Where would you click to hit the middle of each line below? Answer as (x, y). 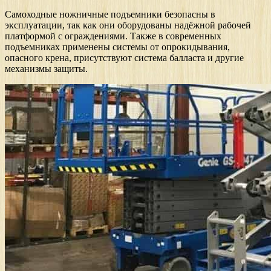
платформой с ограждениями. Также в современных (113, 36)
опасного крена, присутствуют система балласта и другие (124, 58)
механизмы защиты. (46, 69)
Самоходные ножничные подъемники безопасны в (110, 15)
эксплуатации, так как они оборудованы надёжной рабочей (128, 25)
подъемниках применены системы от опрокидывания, (117, 47)
